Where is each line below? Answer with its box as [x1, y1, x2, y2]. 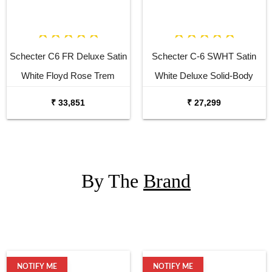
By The [81, 170, 143, 192]
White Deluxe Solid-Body [155, 70, 253, 81]
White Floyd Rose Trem [21, 70, 115, 81]
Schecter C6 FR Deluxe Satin [9, 50, 127, 61]
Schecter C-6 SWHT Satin [152, 50, 256, 61]
